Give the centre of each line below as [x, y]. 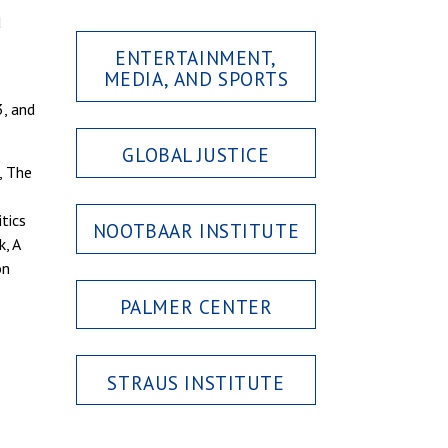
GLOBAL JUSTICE [196, 155]
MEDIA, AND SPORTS [196, 79]
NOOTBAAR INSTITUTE [196, 230]
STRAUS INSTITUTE [196, 382]
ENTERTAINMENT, [196, 58]
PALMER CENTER [196, 306]
